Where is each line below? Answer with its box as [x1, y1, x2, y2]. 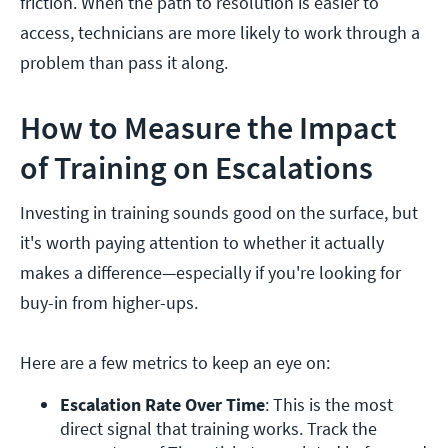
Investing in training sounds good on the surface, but [20, 201, 418, 225]
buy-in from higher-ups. [20, 291, 202, 315]
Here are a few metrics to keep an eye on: [20, 351, 334, 375]
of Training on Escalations [20, 148, 373, 189]
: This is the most [265, 393, 393, 417]
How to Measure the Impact [20, 108, 397, 149]
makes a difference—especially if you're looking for [20, 261, 401, 285]
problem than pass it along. [20, 51, 228, 75]
